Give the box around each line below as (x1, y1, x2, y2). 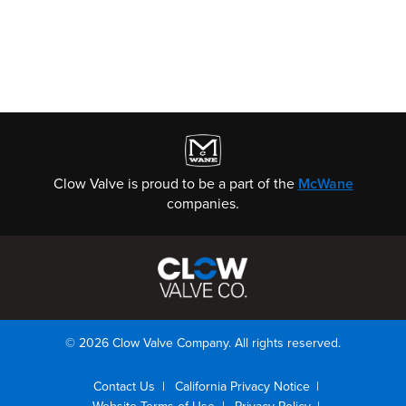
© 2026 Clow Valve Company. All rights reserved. (65, 333, 341, 353)
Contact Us (93, 377, 155, 396)
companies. (167, 193, 239, 215)
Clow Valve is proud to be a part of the (53, 173, 298, 195)
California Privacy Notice (174, 377, 310, 396)
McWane (297, 173, 353, 195)
